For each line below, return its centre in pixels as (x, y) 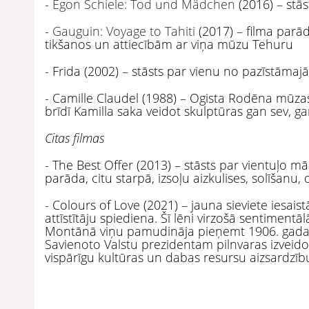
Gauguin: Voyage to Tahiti (124, 31)
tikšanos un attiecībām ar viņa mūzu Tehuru (169, 44)
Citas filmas (74, 138)
